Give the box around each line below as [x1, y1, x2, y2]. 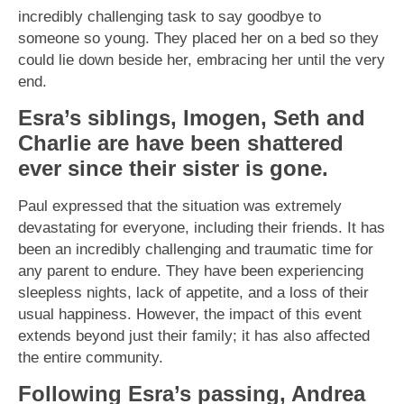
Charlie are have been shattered [18, 130, 344, 155]
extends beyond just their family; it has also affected [18, 326, 370, 344]
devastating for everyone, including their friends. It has [18, 217, 385, 236]
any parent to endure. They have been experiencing [18, 261, 363, 280]
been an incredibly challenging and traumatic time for [18, 239, 373, 258]
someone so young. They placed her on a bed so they [18, 28, 379, 47]
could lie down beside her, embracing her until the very [18, 50, 385, 69]
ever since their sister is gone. [18, 155, 328, 180]
